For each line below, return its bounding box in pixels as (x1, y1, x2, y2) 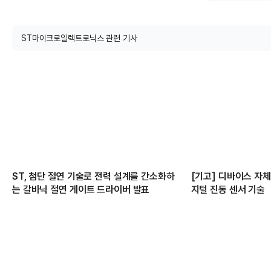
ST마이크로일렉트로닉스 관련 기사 (21, 33, 137, 43)
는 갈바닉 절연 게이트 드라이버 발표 (12, 184, 150, 196)
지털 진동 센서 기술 (191, 184, 266, 196)
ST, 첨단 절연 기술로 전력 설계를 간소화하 (12, 171, 175, 183)
